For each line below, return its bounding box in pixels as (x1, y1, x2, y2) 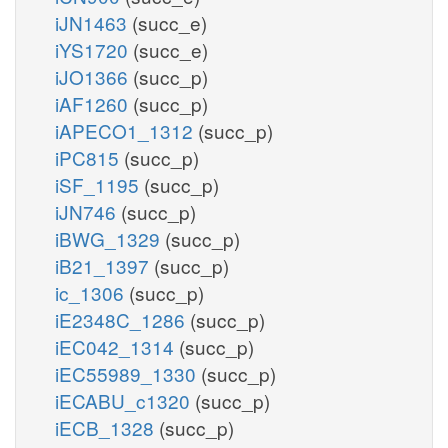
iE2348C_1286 (55, 305, 190, 333)
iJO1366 (55, 62, 133, 90)
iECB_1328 (55, 413, 159, 441)
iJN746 (55, 197, 121, 225)
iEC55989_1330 (55, 359, 201, 387)
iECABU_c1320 (55, 386, 195, 414)
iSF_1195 (55, 170, 144, 198)
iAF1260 (55, 89, 133, 117)
